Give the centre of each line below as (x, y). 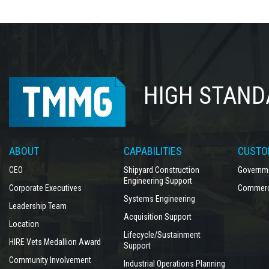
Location (24, 224)
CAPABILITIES (153, 151)
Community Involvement (50, 260)
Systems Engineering (159, 199)
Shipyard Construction (161, 170)
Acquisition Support (157, 217)
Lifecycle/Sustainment (162, 235)
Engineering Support (158, 181)
